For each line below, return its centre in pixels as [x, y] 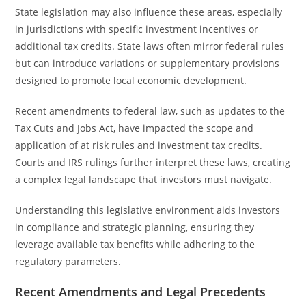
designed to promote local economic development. [131, 80]
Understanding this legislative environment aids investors [148, 210]
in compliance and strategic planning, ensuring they [135, 227]
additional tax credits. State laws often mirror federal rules [150, 46]
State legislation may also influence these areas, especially [149, 12]
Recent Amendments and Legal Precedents [141, 292]
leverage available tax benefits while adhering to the [135, 244]
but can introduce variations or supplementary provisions [148, 63]
